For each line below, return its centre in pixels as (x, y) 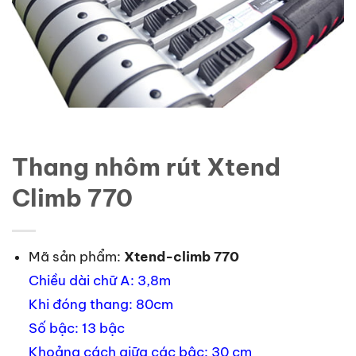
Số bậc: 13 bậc (76, 328)
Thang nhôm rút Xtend (146, 167)
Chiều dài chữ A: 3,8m (99, 280)
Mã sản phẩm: (74, 256)
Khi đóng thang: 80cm (101, 304)
